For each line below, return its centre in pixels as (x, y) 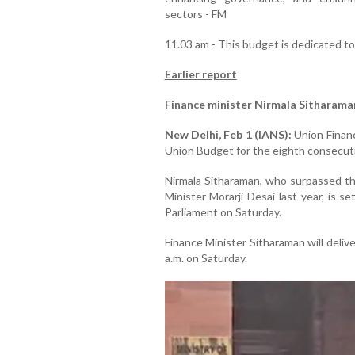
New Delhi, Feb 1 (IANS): (228, 134)
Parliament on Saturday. (223, 212)
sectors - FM (195, 13)
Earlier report (200, 74)
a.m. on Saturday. (206, 258)
